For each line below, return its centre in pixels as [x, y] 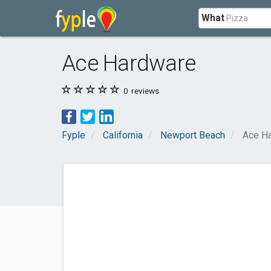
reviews [144, 91]
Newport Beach [193, 135]
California [123, 135]
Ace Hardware [129, 63]
